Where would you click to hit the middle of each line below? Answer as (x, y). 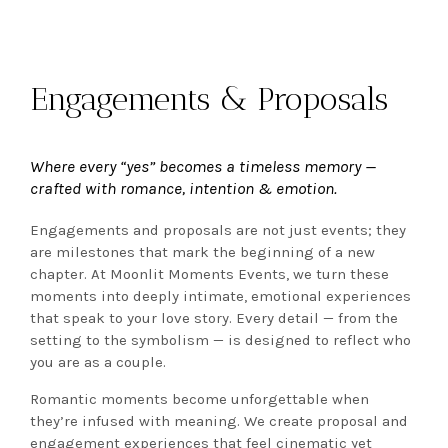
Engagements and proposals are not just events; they (218, 230)
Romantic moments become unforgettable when (199, 398)
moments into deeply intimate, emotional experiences (220, 296)
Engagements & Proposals (209, 99)
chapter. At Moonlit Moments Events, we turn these (209, 274)
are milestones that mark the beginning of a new (202, 252)
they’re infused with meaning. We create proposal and (219, 420)
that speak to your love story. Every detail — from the (214, 318)
